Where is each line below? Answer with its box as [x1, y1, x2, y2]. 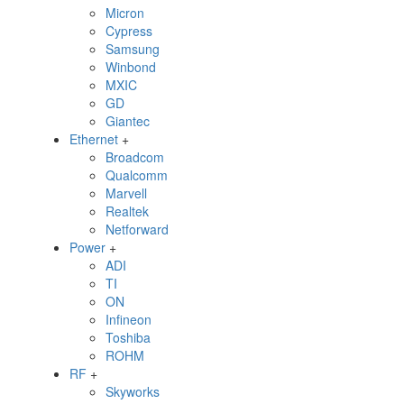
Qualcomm [106, 166, 168, 184]
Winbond [106, 58, 156, 76]
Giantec [106, 112, 150, 130]
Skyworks [106, 382, 160, 400]
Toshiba [106, 328, 151, 346]
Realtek [106, 202, 149, 220]
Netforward [106, 220, 169, 238]
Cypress [106, 22, 152, 40]
